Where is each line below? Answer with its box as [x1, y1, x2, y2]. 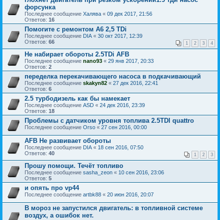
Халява [83, 11, 101, 17]
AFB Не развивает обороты [25, 137, 111, 144]
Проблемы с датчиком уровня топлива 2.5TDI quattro [25, 117, 194, 124]
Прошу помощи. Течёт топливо [25, 162, 123, 169]
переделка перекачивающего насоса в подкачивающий [25, 73, 201, 80]
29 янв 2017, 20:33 [108, 58, 154, 64]
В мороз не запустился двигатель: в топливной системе [25, 204, 203, 212]
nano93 [83, 58, 102, 64]
